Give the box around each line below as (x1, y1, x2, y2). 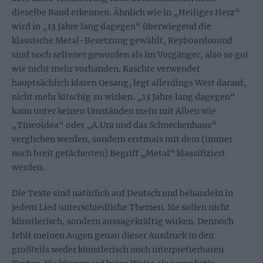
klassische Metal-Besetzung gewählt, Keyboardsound (12, 35, 232, 46)
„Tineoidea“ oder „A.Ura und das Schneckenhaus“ (12, 120, 217, 130)
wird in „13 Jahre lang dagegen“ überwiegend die (12, 21, 211, 32)
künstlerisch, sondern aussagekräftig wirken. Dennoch (12, 216, 234, 227)
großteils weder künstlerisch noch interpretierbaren (12, 244, 224, 255)
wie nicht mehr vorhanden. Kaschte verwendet (12, 63, 200, 74)
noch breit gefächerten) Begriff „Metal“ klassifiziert (12, 148, 225, 159)
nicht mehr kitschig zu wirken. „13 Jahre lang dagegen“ (12, 92, 235, 102)
